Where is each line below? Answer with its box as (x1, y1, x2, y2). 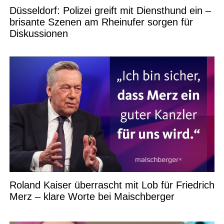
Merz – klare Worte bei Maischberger (9, 191, 174, 202)
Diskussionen (9, 28, 68, 39)
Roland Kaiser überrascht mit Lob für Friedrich (9, 179, 214, 191)
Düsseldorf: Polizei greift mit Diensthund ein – (9, 5, 211, 16)
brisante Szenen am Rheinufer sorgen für (9, 16, 193, 28)
